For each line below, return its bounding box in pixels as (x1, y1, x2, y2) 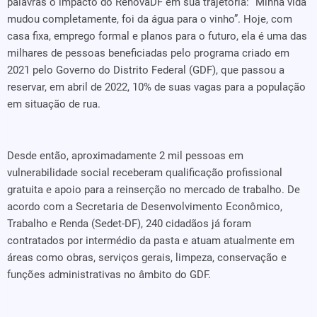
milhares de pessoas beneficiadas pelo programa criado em (7, 47, 289, 59)
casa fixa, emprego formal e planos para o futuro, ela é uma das (7, 30, 307, 42)
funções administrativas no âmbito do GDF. (7, 268, 211, 281)
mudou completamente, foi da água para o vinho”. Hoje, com (7, 13, 292, 25)
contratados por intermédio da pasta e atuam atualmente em (7, 234, 294, 247)
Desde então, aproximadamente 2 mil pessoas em (7, 149, 243, 162)
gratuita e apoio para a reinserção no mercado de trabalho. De (7, 183, 300, 196)
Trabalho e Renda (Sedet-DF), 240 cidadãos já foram (7, 217, 251, 230)
